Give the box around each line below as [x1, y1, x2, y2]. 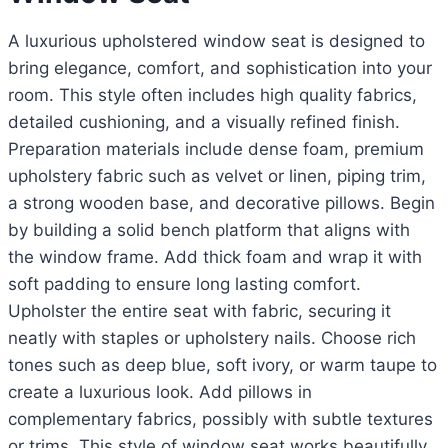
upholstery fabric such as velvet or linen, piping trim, [8, 166, 426, 187]
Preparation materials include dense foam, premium [8, 139, 424, 160]
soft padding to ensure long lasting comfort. [8, 274, 361, 295]
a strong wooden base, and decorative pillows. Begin [8, 193, 435, 214]
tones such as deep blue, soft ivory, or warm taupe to [8, 355, 437, 376]
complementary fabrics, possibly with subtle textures [8, 409, 433, 430]
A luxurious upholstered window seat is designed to [8, 31, 425, 52]
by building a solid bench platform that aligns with [8, 220, 410, 241]
